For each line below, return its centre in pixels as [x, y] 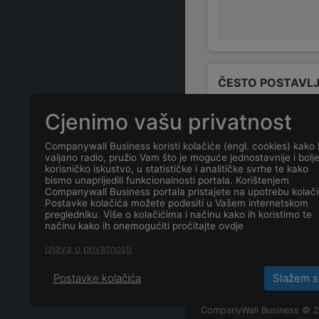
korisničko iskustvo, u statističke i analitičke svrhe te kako [176, 169]
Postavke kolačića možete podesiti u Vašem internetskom [176, 203]
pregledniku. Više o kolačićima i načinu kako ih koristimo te [178, 214]
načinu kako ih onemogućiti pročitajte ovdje [144, 226]
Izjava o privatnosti [88, 249]
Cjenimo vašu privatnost [168, 122]
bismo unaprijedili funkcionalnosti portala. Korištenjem [167, 180]
